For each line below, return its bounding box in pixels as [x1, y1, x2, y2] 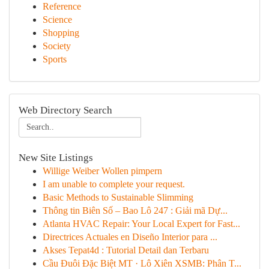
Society [43, 41, 71, 51]
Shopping [43, 28, 79, 38]
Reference [43, 1, 81, 11]
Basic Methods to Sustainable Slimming [43, 192, 193, 202]
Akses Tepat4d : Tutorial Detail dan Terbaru [43, 245, 209, 255]
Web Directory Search [19, 104, 112, 116]
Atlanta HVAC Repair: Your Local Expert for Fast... [43, 219, 240, 229]
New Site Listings [19, 152, 93, 163]
